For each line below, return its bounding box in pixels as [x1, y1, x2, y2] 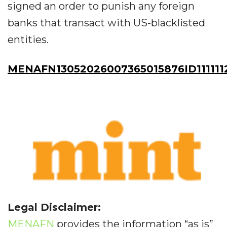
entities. [8, 33, 49, 46]
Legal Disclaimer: [8, 201, 101, 213]
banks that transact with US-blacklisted [8, 16, 205, 29]
